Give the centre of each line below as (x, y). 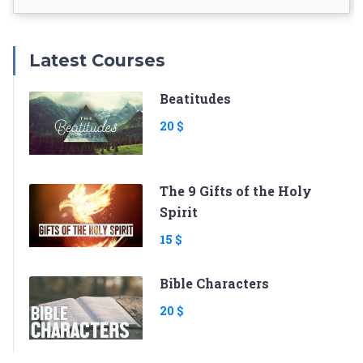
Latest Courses (97, 60)
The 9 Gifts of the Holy (236, 190)
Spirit (179, 211)
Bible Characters (214, 283)
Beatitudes (195, 98)
